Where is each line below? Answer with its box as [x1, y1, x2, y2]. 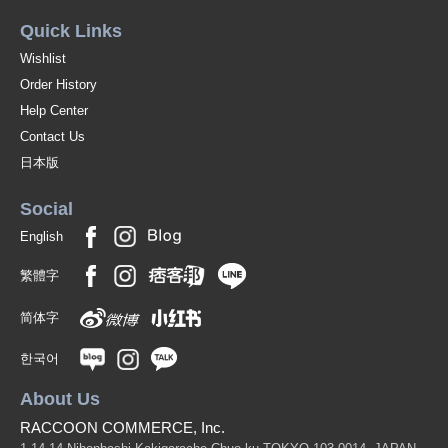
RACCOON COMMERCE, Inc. [20, 419, 225, 437]
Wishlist [20, 50, 66, 66]
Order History [20, 76, 97, 92]
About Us [20, 389, 100, 410]
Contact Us [20, 128, 85, 144]
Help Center [20, 102, 88, 118]
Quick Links [20, 20, 122, 41]
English [20, 228, 63, 244]
